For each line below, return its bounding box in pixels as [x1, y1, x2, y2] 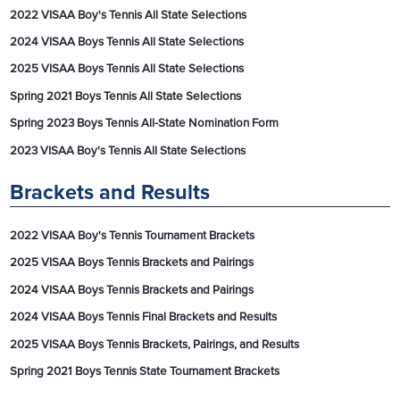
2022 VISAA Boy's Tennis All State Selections [10, 7, 247, 22]
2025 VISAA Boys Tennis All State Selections [10, 62, 245, 77]
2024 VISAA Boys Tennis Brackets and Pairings [10, 282, 254, 297]
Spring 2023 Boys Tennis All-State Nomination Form [10, 116, 279, 131]
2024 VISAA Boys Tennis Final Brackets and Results [10, 310, 278, 325]
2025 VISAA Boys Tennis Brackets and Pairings [10, 255, 254, 271]
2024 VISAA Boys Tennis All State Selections [10, 35, 245, 49]
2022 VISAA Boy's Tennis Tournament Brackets [10, 228, 255, 243]
